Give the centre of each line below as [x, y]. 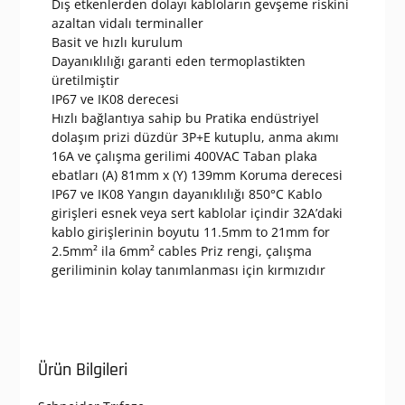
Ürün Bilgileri [82, 370]
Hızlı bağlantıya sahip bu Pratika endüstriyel [185, 118]
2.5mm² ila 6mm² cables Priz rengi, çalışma [181, 251]
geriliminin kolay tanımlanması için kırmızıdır [188, 270]
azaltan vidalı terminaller [127, 24]
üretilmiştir [85, 80]
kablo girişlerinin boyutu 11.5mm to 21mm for [190, 232]
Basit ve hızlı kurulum [117, 42]
